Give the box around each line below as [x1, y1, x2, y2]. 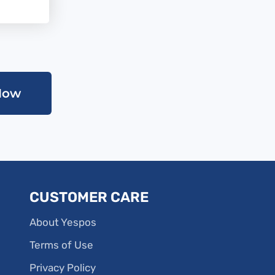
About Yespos [29, 215, 96, 228]
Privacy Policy [29, 261, 96, 274]
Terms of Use [29, 238, 93, 251]
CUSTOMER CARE [29, 188, 149, 206]
